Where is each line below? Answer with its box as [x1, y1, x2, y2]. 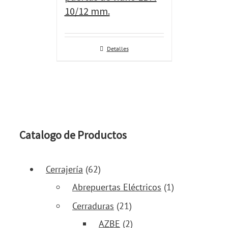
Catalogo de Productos [19, 128, 127, 142]
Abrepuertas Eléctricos [72, 181, 161, 193]
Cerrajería [46, 163, 83, 176]
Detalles [106, 44, 129, 52]
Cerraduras [72, 200, 114, 212]
